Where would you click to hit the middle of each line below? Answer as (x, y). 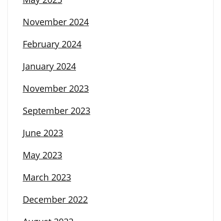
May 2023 (42, 155)
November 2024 (56, 22)
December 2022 (55, 200)
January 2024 (49, 66)
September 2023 (56, 111)
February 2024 (52, 44)
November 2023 (56, 89)
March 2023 (47, 177)
